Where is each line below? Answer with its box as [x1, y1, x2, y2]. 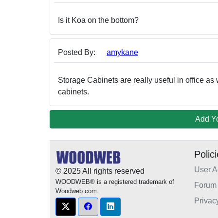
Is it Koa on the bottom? [58, 16, 139, 25]
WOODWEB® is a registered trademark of [55, 178, 174, 186]
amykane [107, 48, 138, 57]
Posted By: [58, 48, 95, 57]
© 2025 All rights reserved [55, 167, 145, 176]
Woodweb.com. [55, 187, 99, 195]
